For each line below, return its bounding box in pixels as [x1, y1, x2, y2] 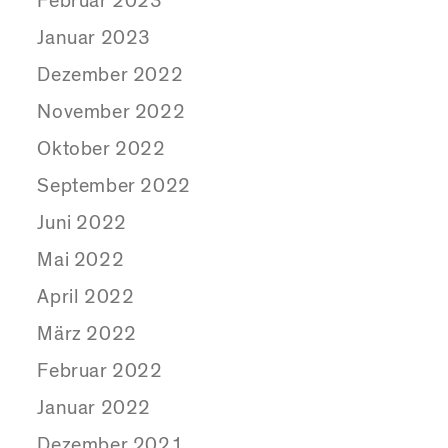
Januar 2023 [37, 28, 152, 49]
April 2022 [37, 287, 135, 308]
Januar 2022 [37, 398, 152, 419]
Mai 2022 [37, 250, 125, 271]
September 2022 [37, 176, 191, 197]
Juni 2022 [37, 213, 127, 234]
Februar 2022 [37, 361, 163, 382]
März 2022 [37, 324, 137, 345]
